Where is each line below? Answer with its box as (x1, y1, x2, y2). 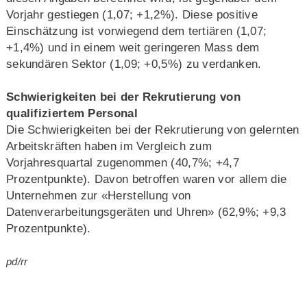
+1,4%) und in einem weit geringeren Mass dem (5, 40, 260, 54)
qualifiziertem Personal (5, 106, 138, 120)
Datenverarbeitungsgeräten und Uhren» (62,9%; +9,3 (5, 205, 286, 219)
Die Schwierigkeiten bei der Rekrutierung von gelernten (5, 123, 299, 136)
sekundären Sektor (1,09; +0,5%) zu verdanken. (5, 57, 262, 71)
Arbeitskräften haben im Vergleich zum (5, 139, 212, 153)
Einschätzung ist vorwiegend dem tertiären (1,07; (5, 24, 267, 38)
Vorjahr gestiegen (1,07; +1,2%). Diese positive (5, 8, 258, 21)
